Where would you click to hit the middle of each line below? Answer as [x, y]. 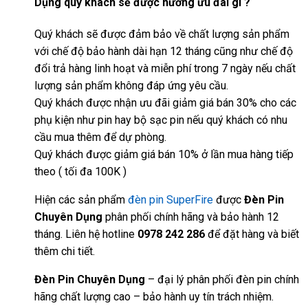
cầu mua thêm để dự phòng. [100, 137]
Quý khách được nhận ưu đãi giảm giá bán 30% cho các [165, 102]
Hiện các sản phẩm [81, 199]
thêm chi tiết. [65, 251]
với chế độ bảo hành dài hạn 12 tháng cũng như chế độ [164, 51]
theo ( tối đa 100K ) [80, 171]
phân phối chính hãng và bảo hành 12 [191, 217]
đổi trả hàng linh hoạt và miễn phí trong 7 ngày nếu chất [165, 68]
